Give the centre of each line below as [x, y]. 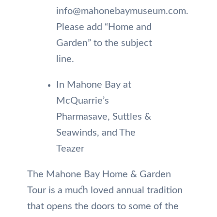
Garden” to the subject [104, 43]
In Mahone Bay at [94, 85]
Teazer [70, 149]
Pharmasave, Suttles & [104, 117]
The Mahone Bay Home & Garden [99, 175]
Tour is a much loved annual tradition [105, 191]
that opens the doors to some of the [103, 207]
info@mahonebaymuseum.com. [122, 11]
